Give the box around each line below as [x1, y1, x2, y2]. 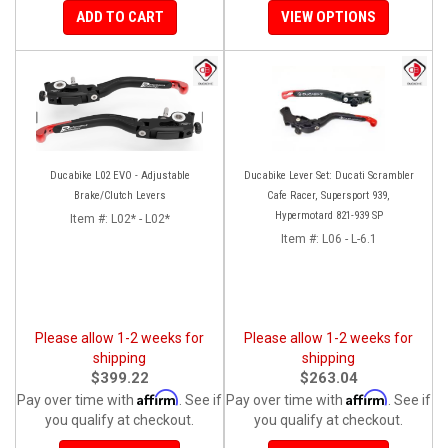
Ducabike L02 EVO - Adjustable [49, 168, 190, 182]
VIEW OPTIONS [281, 7, 376, 26]
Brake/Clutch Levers [73, 188, 166, 202]
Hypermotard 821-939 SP [274, 208, 383, 222]
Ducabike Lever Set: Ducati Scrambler [243, 168, 414, 182]
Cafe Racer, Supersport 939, [267, 188, 390, 202]
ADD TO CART [75, 7, 164, 26]
